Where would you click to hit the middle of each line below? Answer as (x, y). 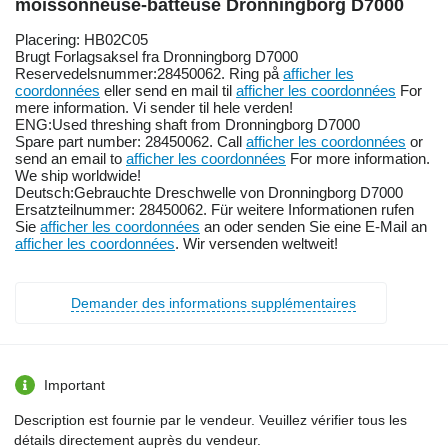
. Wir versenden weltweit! (256, 244)
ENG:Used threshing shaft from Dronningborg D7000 (187, 125)
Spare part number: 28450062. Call (130, 142)
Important (74, 385)
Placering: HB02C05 (81, 40)
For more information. (358, 159)
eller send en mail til (168, 91)
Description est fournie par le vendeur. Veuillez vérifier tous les (210, 420)
